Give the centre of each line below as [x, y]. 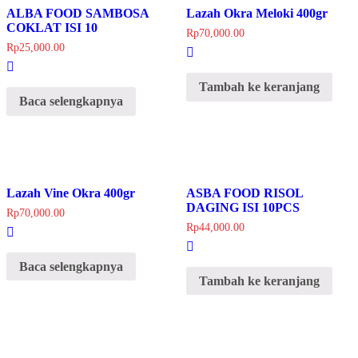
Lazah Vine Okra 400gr [71, 193]
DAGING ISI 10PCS [243, 207]
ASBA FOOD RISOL [244, 193]
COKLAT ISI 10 [52, 28]
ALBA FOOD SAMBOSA [78, 14]
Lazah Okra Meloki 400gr [257, 14]
